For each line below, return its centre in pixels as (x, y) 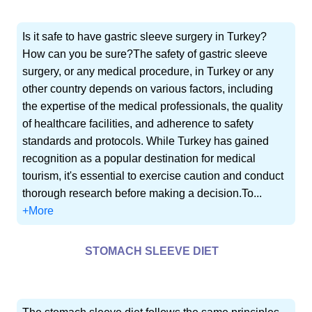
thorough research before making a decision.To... (142, 193)
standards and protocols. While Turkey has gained (146, 141)
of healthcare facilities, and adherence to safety (138, 123)
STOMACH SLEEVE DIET (152, 251)
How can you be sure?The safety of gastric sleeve (145, 54)
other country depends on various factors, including (148, 88)
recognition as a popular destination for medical (139, 158)
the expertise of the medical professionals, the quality (153, 106)
